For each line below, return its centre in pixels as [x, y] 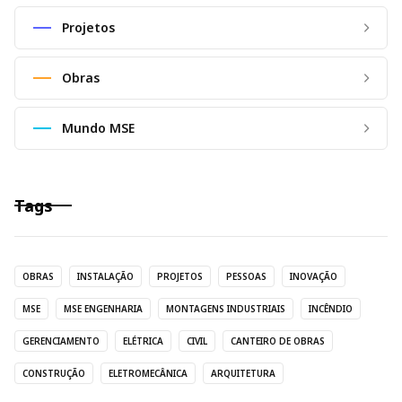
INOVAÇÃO [314, 276]
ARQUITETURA [243, 373]
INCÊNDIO [331, 308]
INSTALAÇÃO [105, 276]
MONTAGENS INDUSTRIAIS [226, 308]
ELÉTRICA [143, 341]
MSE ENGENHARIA [103, 308]
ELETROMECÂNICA [148, 373]
